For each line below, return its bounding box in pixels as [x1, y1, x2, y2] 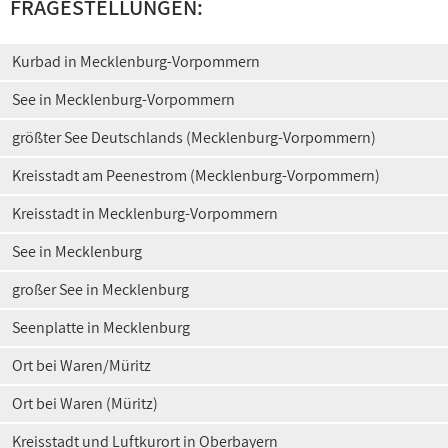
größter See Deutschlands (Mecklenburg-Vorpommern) [12, 127, 376, 148]
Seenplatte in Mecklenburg [12, 317, 190, 338]
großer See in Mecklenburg [12, 279, 189, 300]
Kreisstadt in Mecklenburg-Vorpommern [12, 203, 278, 224]
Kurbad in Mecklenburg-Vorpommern [12, 51, 260, 72]
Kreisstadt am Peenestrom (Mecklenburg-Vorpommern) [12, 165, 380, 186]
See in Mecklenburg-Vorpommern [12, 89, 235, 110]
